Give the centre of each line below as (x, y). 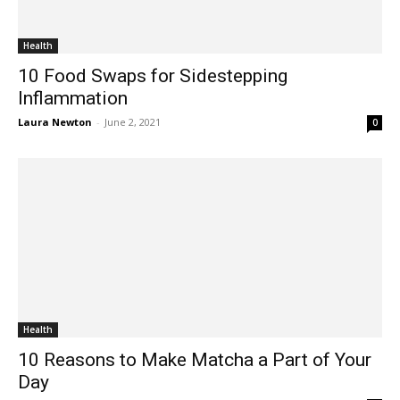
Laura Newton (55, 121)
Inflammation (73, 98)
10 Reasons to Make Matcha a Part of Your (195, 360)
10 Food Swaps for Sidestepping (153, 75)
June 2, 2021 (133, 121)
